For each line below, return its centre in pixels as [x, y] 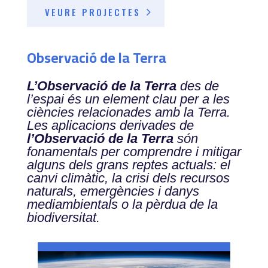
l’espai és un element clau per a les [128, 99]
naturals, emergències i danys [113, 191]
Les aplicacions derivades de [110, 126]
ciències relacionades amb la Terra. [128, 112]
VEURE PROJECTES [92, 12]
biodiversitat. [63, 218]
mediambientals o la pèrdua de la [122, 205]
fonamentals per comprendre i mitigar [134, 152]
